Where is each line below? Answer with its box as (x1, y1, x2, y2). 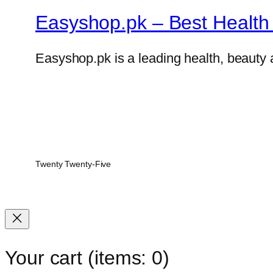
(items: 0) (88, 246, 169, 269)
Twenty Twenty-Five (35, 159, 112, 169)
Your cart (5, 246, 88, 269)
